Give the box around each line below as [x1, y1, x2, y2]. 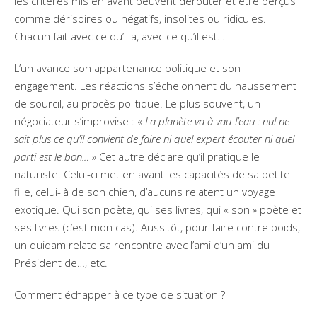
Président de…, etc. [14, 255, 108, 270]
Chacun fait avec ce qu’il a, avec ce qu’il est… [14, 29, 225, 43]
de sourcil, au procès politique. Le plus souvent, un [14, 96, 260, 110]
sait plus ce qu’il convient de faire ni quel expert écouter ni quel [14, 132, 294, 146]
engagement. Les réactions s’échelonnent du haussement [14, 79, 296, 93]
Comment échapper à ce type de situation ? [14, 287, 225, 301]
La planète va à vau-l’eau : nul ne [145, 114, 289, 128]
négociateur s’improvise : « [14, 114, 145, 128]
